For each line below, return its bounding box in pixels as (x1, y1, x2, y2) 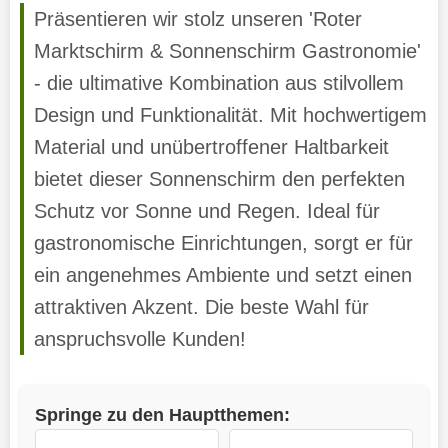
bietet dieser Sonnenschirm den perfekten (33, 167, 405, 190)
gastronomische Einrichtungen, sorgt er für (33, 231, 413, 254)
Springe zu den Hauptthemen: (34, 403, 290, 425)
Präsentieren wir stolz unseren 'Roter (33, 7, 362, 30)
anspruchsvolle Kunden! (33, 327, 246, 350)
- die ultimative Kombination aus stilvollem (33, 71, 404, 94)
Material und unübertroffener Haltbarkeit (33, 135, 389, 158)
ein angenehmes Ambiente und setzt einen (33, 263, 412, 286)
